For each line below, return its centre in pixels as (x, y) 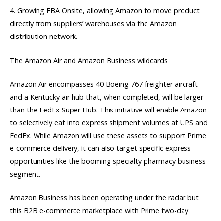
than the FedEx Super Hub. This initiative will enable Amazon (108, 110)
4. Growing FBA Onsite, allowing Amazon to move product (105, 11)
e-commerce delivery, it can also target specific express (100, 148)
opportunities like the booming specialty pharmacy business (108, 161)
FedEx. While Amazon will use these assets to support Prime (108, 135)
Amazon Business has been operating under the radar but (104, 197)
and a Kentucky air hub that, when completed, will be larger (107, 97)
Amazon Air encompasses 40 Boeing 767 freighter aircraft (104, 84)
